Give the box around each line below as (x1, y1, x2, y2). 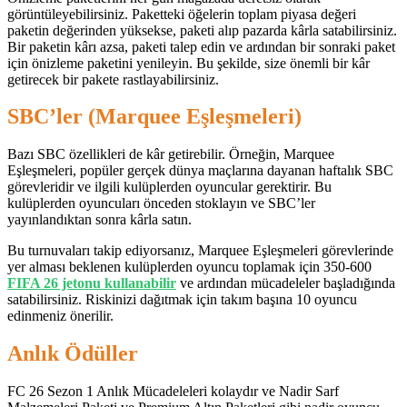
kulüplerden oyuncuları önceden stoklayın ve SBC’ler (7, 195, 315, 212)
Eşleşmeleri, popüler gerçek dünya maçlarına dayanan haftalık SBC (7, 163, 393, 179)
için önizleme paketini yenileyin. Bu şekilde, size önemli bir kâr (7, 55, 370, 71)
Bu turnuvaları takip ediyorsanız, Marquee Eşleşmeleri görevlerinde (7, 243, 393, 259)
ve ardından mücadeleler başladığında (176, 275, 395, 292)
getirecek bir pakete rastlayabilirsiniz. (7, 71, 219, 87)
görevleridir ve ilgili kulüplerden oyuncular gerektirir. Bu (7, 179, 332, 195)
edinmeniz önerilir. (7, 308, 114, 324)
